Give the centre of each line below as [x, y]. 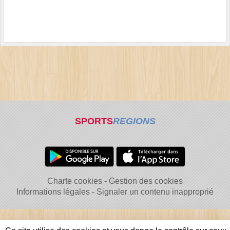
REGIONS [134, 121]
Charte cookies [75, 181]
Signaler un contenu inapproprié [155, 192]
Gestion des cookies [146, 181]
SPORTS [94, 121]
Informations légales [53, 192]
